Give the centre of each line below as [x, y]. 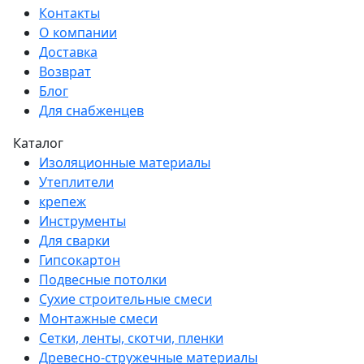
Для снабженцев [91, 110]
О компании [78, 32]
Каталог [38, 143]
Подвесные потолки [103, 279]
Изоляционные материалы [125, 162]
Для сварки [74, 240]
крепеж [63, 201]
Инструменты [82, 221]
